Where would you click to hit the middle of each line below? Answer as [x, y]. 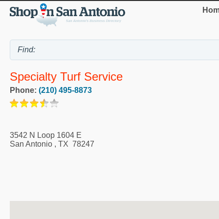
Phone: [24, 90]
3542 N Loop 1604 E [46, 135]
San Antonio [31, 144]
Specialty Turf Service [66, 77]
